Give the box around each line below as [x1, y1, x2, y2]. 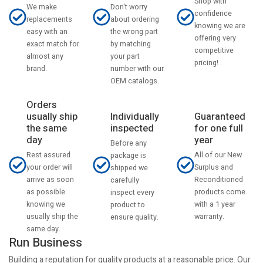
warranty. [194, 211, 224, 222]
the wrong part [110, 26, 158, 37]
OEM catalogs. [110, 75, 159, 86]
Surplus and [194, 162, 233, 173]
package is [110, 150, 146, 161]
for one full [194, 122, 243, 136]
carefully [110, 174, 139, 186]
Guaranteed [194, 110, 245, 124]
